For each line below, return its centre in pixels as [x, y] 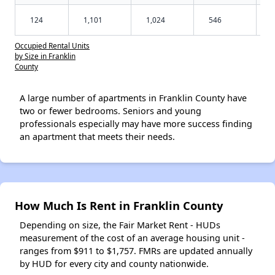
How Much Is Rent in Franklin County [119, 205]
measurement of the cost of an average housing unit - [132, 238]
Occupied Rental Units [52, 45]
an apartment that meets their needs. [97, 136]
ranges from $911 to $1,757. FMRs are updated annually [136, 250]
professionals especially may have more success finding [136, 123]
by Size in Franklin [45, 56]
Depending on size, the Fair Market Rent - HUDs [120, 225]
